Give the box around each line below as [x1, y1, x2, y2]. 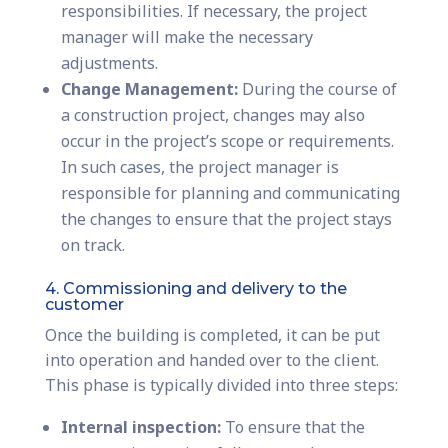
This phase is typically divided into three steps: [44, 374, 398, 397]
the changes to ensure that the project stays [60, 208, 392, 231]
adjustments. [60, 52, 158, 75]
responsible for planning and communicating [60, 182, 400, 205]
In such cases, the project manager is [60, 156, 339, 179]
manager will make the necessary [60, 26, 313, 49]
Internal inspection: [60, 416, 221, 439]
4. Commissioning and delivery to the [44, 279, 347, 299]
